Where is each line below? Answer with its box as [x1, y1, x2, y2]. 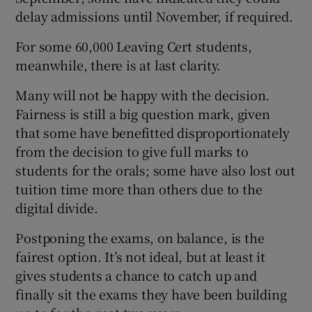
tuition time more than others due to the [15, 180, 263, 198]
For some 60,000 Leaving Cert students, [15, 37, 252, 56]
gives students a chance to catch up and [15, 266, 257, 285]
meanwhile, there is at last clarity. [15, 56, 221, 75]
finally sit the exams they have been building [15, 285, 287, 304]
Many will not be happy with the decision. [15, 86, 270, 104]
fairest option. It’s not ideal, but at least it [15, 247, 266, 266]
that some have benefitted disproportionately [15, 123, 290, 142]
